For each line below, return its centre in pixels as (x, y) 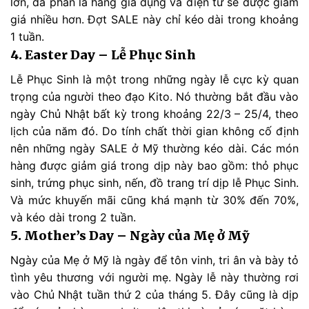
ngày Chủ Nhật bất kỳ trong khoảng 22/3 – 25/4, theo (154, 113)
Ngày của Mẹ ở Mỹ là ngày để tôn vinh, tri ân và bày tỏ (154, 260)
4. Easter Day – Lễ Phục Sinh (103, 54)
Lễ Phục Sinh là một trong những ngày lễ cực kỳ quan (154, 79)
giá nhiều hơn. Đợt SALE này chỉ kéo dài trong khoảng (154, 19)
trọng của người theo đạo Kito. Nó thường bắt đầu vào (154, 96)
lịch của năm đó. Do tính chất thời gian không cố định (154, 131)
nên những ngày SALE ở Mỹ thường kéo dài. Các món (154, 148)
